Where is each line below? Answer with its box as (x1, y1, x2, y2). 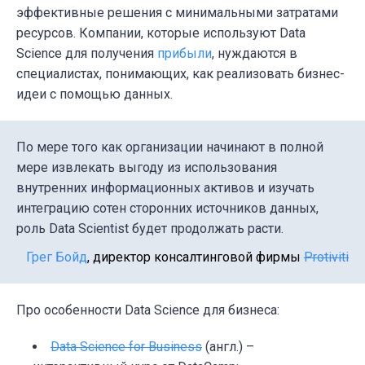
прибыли (157, 46, 212, 62)
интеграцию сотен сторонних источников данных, (16, 200, 319, 217)
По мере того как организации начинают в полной (16, 139, 323, 156)
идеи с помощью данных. (16, 86, 173, 103)
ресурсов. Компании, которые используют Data (16, 25, 306, 42)
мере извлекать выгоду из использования (16, 160, 277, 176)
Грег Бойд (26, 249, 87, 266)
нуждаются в (218, 46, 297, 62)
